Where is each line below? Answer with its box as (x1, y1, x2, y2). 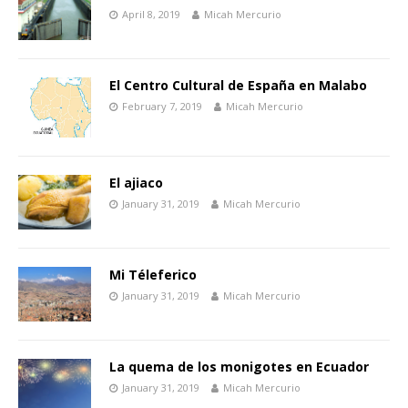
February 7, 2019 (122, 99, 202, 114)
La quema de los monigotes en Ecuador (109, 357, 369, 375)
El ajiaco (109, 173, 163, 191)
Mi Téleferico (109, 265, 197, 283)
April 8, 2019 (122, 7, 180, 22)
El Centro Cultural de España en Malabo (109, 76, 367, 95)
